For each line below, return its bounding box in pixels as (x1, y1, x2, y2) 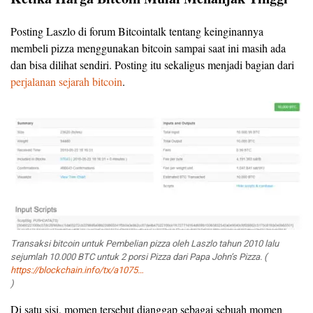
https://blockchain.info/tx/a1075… (10, 263, 144, 277)
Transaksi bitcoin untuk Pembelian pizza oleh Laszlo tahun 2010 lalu (10, 236, 279, 250)
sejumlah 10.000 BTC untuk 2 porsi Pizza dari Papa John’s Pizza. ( (10, 249, 267, 263)
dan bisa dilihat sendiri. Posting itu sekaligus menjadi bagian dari (10, 57, 294, 72)
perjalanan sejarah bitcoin (10, 73, 122, 89)
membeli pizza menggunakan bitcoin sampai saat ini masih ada (10, 40, 286, 55)
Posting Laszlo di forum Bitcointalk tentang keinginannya (10, 23, 263, 38)
